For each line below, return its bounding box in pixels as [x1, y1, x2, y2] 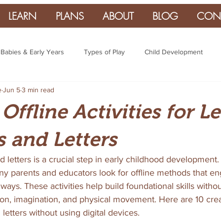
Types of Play [84, 47, 125, 56]
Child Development [145, 47, 203, 56]
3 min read [22, 85, 54, 94]
